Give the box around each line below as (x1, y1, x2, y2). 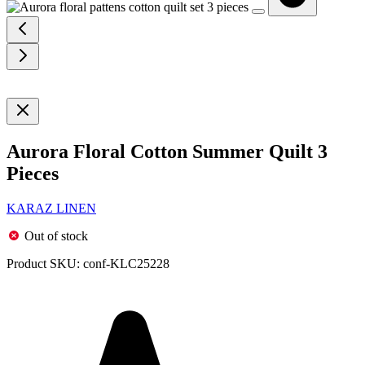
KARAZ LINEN (7, 200, 96, 215)
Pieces (7, 162, 59, 184)
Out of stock (24, 228, 88, 243)
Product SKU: (7, 256, 80, 270)
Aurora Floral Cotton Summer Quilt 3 (7, 140, 328, 162)
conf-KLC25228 (83, 256, 169, 270)
